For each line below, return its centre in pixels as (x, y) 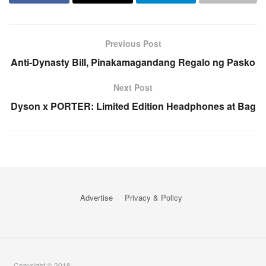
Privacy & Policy (153, 198)
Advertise (96, 198)
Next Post (133, 88)
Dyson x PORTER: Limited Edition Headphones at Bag (133, 106)
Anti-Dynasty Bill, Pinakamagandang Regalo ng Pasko (133, 62)
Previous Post (133, 44)
